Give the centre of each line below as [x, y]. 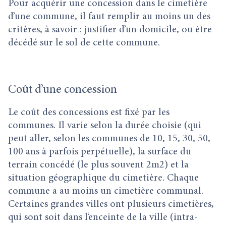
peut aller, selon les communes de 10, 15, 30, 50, [109, 139]
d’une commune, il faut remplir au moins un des [109, 17]
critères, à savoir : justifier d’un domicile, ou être [110, 30]
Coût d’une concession [63, 90]
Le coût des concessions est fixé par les [89, 112]
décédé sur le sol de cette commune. [84, 43]
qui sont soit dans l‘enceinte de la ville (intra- [103, 217]
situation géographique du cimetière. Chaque [103, 178]
